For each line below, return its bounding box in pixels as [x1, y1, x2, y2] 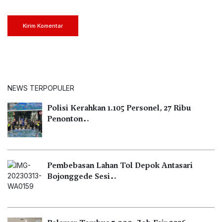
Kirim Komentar [23, 22, 63, 29]
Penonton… [47, 113, 89, 124]
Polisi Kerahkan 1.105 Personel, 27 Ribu [47, 103, 191, 113]
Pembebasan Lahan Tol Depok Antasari [47, 160, 193, 170]
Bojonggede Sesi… [47, 171, 116, 181]
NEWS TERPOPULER [7, 83, 74, 92]
